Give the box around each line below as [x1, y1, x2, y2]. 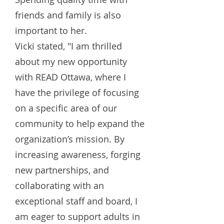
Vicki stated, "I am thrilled [15, 40, 122, 52]
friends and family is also [15, 9, 121, 21]
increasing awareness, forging [15, 148, 140, 160]
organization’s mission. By [15, 133, 124, 145]
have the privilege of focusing [15, 86, 139, 98]
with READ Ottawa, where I [15, 71, 126, 83]
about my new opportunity [15, 55, 127, 67]
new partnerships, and [15, 164, 109, 176]
